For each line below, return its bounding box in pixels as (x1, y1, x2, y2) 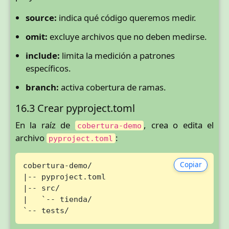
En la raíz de (15, 119, 75, 131)
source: (26, 12, 57, 24)
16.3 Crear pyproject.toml (15, 101, 135, 115)
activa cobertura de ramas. (59, 81, 166, 94)
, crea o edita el (144, 119, 214, 131)
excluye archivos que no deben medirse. (48, 31, 207, 43)
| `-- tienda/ (22, 195, 92, 204)
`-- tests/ (22, 206, 69, 215)
